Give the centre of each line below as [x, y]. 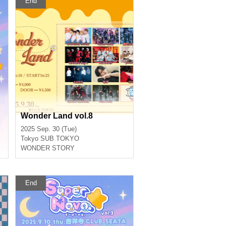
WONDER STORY [48, 148]
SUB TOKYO [60, 138]
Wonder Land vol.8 [57, 116]
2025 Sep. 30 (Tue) [49, 129]
